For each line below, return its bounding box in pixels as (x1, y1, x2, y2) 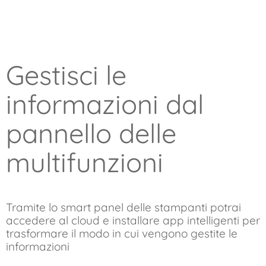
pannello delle (6, 116, 176, 150)
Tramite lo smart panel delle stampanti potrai (6, 199, 241, 214)
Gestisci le (6, 58, 126, 91)
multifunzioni (6, 145, 163, 179)
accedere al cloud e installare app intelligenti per (6, 213, 260, 227)
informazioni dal (6, 87, 204, 121)
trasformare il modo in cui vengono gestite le (6, 226, 237, 240)
